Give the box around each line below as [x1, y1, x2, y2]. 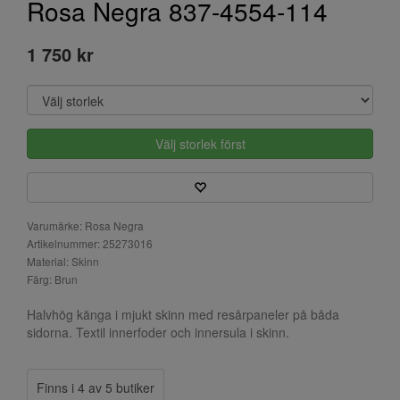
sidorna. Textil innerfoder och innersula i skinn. [27, 322, 289, 341]
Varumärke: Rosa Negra [27, 217, 144, 233]
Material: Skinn [27, 253, 99, 269]
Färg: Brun [27, 271, 78, 287]
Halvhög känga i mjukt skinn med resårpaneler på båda [27, 304, 339, 323]
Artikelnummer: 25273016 [27, 235, 153, 251]
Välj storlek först [154, 134, 246, 153]
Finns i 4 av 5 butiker [37, 378, 154, 396]
